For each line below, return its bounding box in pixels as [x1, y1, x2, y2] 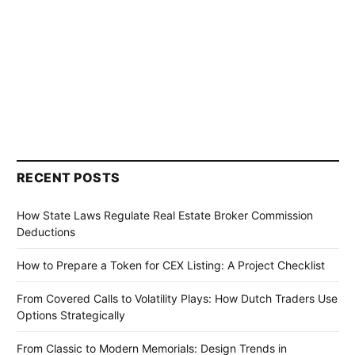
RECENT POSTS [17, 170, 120, 186]
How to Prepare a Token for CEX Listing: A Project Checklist [17, 258, 325, 273]
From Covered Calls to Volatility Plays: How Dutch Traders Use [17, 292, 338, 306]
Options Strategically [17, 308, 125, 323]
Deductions [17, 225, 75, 239]
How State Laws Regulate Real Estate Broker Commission [17, 208, 313, 223]
